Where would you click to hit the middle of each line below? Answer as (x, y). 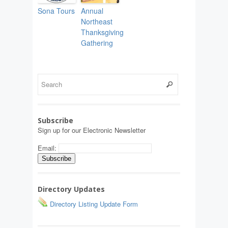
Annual (92, 11)
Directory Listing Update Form (93, 204)
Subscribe (55, 121)
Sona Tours (56, 11)
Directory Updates (71, 189)
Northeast (97, 22)
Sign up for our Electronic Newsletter (92, 130)
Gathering (97, 43)
